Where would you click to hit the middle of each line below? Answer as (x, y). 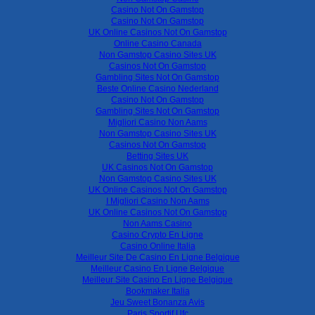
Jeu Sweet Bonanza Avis (157, 302)
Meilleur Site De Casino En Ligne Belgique (157, 257)
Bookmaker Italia (157, 291)
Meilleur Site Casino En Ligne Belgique (157, 279)
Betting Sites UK (157, 156)
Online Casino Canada (157, 43)
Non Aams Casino (157, 223)
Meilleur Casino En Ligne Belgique (157, 268)
